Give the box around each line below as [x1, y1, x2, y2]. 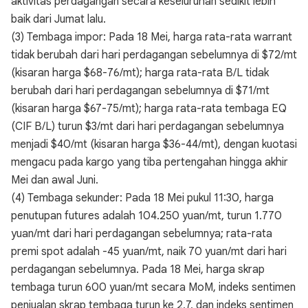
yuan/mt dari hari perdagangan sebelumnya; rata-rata [11, 227, 272, 241]
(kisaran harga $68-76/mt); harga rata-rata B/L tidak [11, 66, 269, 80]
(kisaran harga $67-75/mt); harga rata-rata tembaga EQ [11, 102, 287, 115]
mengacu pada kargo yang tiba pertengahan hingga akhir [11, 155, 288, 169]
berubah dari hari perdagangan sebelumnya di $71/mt [11, 84, 269, 98]
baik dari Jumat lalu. [11, 12, 106, 26]
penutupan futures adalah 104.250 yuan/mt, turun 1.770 [11, 209, 282, 223]
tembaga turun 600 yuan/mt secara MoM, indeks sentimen [11, 280, 296, 294]
